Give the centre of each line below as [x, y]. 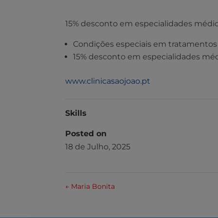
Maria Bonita [92, 186]
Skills [76, 113]
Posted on [86, 133]
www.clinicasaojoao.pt [108, 81]
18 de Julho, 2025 [98, 146]
